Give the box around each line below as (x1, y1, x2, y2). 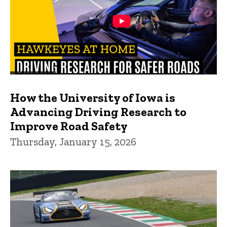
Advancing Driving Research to (10, 104, 186, 119)
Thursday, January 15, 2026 (10, 135, 136, 148)
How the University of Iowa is (10, 90, 175, 105)
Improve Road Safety (10, 118, 128, 133)
